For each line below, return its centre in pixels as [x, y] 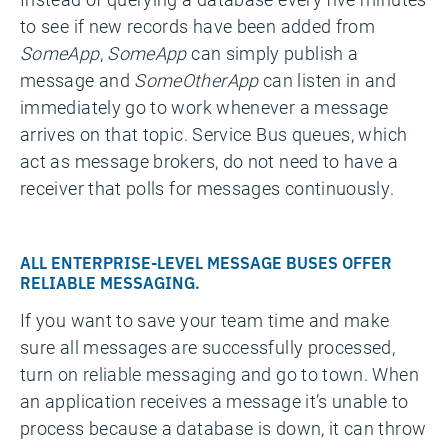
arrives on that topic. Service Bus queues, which [214, 134]
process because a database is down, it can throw [223, 428]
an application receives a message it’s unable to [214, 401]
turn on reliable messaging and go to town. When [219, 374]
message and [77, 80]
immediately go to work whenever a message [204, 107]
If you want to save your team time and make [205, 320]
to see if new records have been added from [198, 26]
